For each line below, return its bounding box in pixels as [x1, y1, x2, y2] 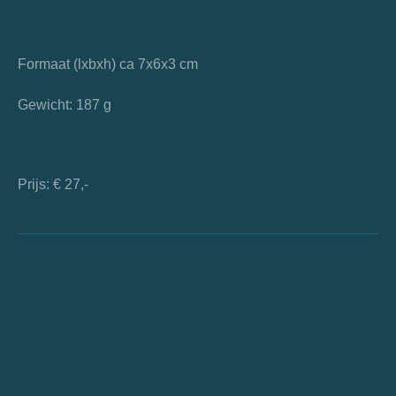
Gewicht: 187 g [18, 95, 111, 112]
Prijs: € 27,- [18, 176, 88, 193]
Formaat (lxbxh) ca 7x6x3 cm [18, 56, 198, 72]
